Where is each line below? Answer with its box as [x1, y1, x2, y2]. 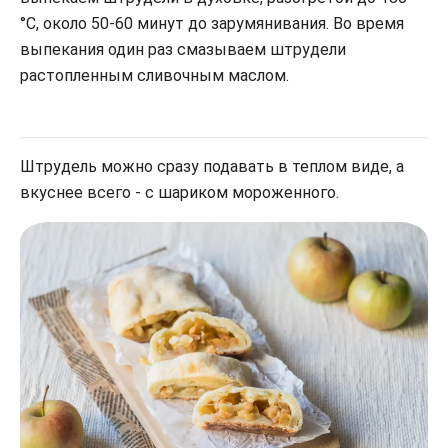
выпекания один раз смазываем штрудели [20, 39, 346, 59]
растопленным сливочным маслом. [20, 65, 289, 85]
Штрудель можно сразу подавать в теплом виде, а [20, 156, 404, 176]
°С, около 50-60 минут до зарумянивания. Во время [20, 13, 404, 33]
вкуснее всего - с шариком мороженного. [20, 182, 339, 202]
